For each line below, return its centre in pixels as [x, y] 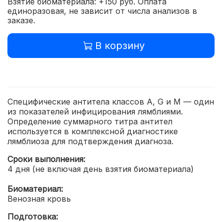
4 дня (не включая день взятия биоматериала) [101, 169]
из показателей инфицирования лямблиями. [95, 111]
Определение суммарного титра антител [90, 121]
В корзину [120, 46]
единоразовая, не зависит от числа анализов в [102, 11]
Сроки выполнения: [46, 159]
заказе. [21, 21]
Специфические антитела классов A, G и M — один [111, 101]
